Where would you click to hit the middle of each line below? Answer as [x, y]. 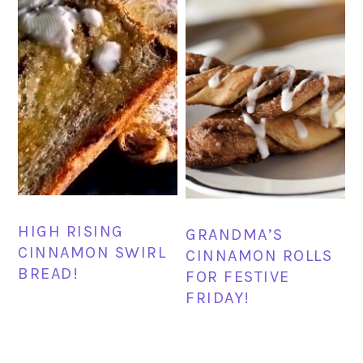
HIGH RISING [71, 231]
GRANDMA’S [235, 234]
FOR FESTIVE [238, 276]
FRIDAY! [218, 297]
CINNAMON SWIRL [92, 252]
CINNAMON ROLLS [259, 255]
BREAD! [49, 273]
